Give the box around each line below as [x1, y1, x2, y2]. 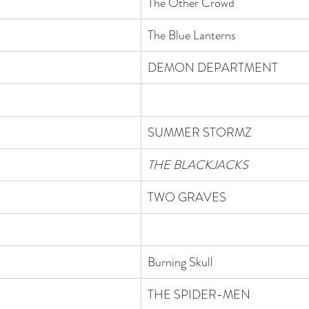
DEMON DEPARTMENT [148, 58, 281, 77]
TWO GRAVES [148, 188, 226, 206]
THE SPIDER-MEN [148, 285, 250, 303]
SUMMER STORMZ [148, 123, 252, 141]
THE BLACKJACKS [148, 155, 248, 174]
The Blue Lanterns [148, 26, 236, 44]
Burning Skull [148, 252, 213, 271]
